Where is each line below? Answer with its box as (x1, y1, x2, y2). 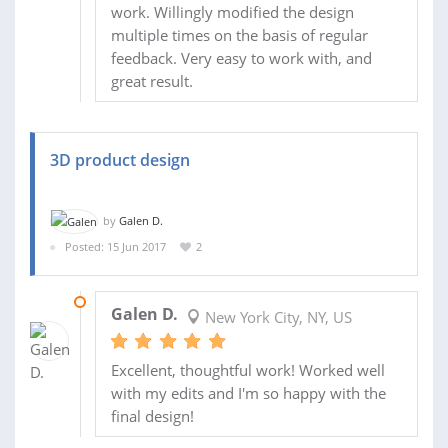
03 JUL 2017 (94, 293, 155, 309)
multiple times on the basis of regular (110, 24, 368, 45)
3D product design (50, 148, 190, 171)
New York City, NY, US (200, 306, 352, 327)
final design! (110, 405, 194, 426)
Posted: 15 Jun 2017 (65, 239, 166, 255)
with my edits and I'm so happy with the (110, 382, 386, 403)
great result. (110, 70, 193, 91)
